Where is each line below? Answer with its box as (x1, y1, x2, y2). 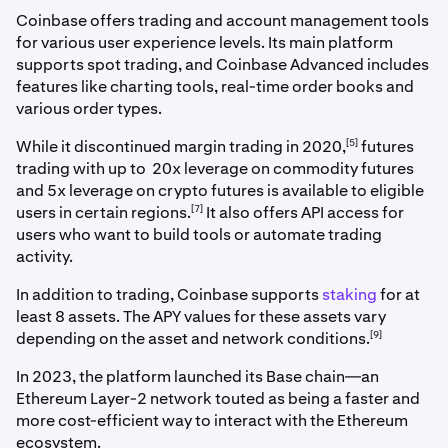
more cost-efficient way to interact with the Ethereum (16, 410, 408, 432)
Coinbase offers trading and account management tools (16, 10, 429, 32)
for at (377, 284, 420, 306)
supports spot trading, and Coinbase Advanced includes (16, 54, 429, 76)
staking (322, 284, 377, 306)
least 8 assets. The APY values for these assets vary (16, 306, 386, 328)
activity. (16, 246, 73, 268)
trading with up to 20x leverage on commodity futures (16, 158, 414, 180)
